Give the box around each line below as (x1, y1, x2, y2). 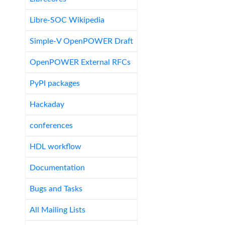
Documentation (30, 163, 85, 172)
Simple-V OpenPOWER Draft (30, 37, 133, 45)
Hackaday (30, 100, 64, 108)
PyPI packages (30, 79, 80, 87)
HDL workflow (30, 142, 81, 151)
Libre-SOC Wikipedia (30, 16, 104, 24)
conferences (30, 121, 73, 130)
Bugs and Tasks (30, 184, 82, 193)
